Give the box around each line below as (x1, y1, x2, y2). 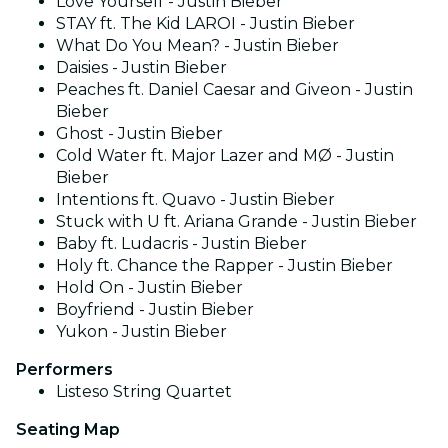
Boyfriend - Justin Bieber (56, 299, 254, 319)
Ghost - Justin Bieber (56, 123, 223, 143)
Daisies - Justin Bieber (56, 57, 227, 77)
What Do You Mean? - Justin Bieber (56, 35, 339, 55)
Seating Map (16, 419, 120, 439)
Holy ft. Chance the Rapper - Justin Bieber (56, 255, 393, 275)
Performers (16, 359, 113, 379)
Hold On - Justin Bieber (56, 277, 243, 297)
